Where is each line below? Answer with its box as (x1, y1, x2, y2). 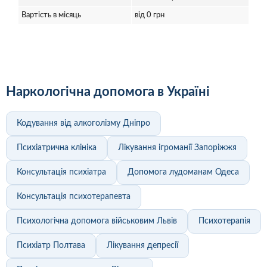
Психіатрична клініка (17, 144, 97, 153)
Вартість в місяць (21, 11, 81, 20)
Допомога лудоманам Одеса (128, 168, 239, 177)
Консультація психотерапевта (17, 193, 131, 201)
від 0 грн (135, 11, 164, 20)
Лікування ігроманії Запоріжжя (118, 144, 237, 153)
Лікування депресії (107, 241, 178, 250)
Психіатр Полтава (17, 241, 85, 250)
